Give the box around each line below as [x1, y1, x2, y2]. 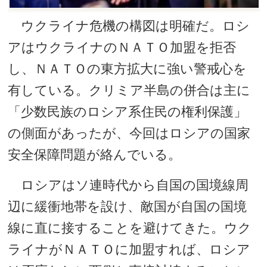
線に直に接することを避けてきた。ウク [8, 220, 252, 235]
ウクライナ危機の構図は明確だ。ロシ [8, 18, 250, 33]
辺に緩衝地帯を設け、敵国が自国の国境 [8, 198, 247, 214]
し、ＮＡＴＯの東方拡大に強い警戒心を [8, 61, 247, 76]
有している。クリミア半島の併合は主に [8, 82, 251, 98]
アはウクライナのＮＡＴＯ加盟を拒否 [8, 39, 237, 55]
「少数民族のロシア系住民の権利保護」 [8, 104, 247, 119]
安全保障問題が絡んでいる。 [8, 147, 182, 162]
